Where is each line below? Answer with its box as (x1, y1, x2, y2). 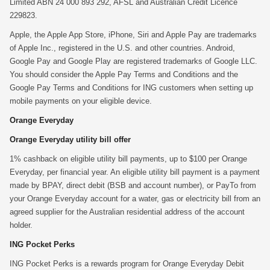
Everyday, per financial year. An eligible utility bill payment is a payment (10, 168, 260, 177)
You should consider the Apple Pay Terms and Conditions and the (10, 70, 238, 79)
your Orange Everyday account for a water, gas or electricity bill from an (10, 194, 260, 203)
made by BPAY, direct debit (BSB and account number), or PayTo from (10, 181, 256, 190)
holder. (10, 221, 33, 230)
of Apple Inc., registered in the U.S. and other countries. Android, (10, 43, 235, 52)
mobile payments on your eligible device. (10, 96, 152, 105)
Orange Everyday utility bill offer (10, 135, 131, 144)
